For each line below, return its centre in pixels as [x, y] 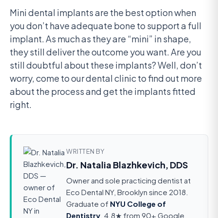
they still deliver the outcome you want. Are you [106, 52]
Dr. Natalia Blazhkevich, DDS [127, 165]
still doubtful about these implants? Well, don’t [106, 65]
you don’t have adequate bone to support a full [106, 26]
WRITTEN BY [85, 152]
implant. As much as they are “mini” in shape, [100, 39]
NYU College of [138, 204]
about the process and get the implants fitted [103, 91]
